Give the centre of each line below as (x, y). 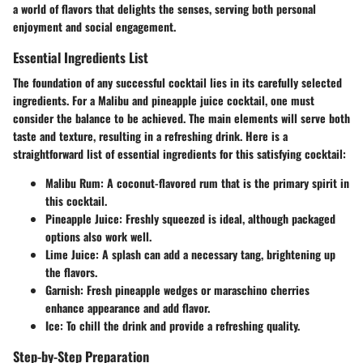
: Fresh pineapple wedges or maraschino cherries (195, 290)
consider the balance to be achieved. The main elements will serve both (181, 118)
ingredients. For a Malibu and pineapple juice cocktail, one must (164, 100)
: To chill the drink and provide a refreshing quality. (180, 326)
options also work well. (98, 237)
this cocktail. (76, 201)
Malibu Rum (73, 183)
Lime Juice (70, 254)
